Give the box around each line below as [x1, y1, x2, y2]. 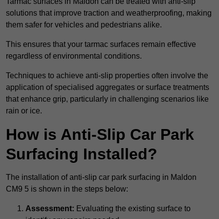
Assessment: [25, 204, 74, 213]
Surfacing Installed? [6, 145, 157, 163]
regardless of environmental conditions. [6, 52, 142, 61]
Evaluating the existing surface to [74, 204, 191, 213]
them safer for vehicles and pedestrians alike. [6, 21, 162, 29]
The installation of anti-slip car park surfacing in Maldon [6, 173, 197, 182]
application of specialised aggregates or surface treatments [6, 83, 209, 92]
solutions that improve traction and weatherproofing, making [6, 9, 212, 18]
